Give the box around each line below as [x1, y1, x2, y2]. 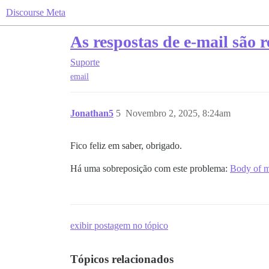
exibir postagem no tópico [70, 220, 168, 231]
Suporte [70, 57, 100, 67]
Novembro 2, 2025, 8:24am [125, 108, 231, 119]
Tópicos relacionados [70, 253, 174, 266]
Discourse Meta [6, 7, 65, 17]
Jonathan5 [70, 108, 113, 119]
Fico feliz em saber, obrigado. [70, 141, 182, 151]
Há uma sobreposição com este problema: [70, 163, 230, 174]
